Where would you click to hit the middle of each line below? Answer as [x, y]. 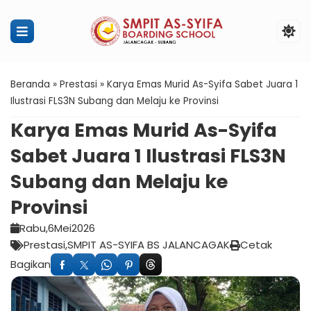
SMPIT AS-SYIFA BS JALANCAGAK [149, 245]
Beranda [30, 84]
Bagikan [31, 264]
